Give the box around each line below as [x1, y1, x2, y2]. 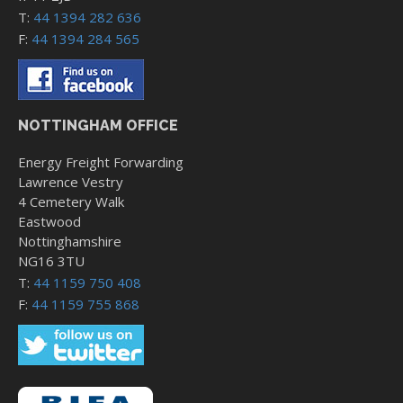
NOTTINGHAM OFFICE [18, 117, 178, 135]
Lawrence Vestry [18, 173, 123, 192]
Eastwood [18, 212, 81, 231]
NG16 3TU [18, 252, 85, 271]
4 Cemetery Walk [18, 193, 124, 211]
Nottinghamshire [18, 232, 121, 251]
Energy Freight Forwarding [18, 153, 184, 172]
